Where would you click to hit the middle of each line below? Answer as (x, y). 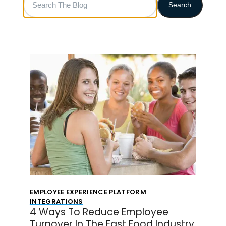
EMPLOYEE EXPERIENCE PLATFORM (88, 192)
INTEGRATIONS (56, 201)
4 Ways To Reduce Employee (99, 212)
